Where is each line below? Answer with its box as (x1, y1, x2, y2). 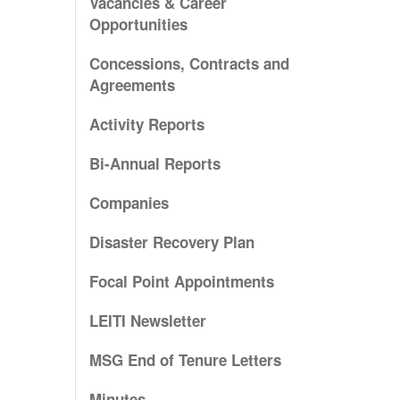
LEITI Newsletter (88, 310, 206, 332)
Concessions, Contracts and (88, 53, 289, 75)
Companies (88, 192, 169, 214)
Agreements (88, 74, 175, 96)
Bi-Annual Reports (88, 153, 221, 175)
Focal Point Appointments (88, 271, 274, 293)
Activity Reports (88, 113, 204, 136)
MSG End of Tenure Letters (88, 349, 281, 371)
